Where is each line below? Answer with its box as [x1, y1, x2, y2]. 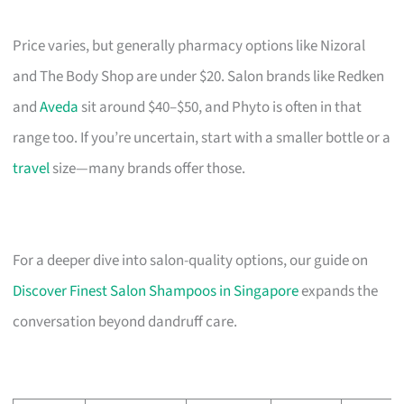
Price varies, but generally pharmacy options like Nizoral [13, 34, 366, 57]
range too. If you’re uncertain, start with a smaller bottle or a [13, 126, 391, 149]
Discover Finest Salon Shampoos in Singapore [13, 280, 299, 302]
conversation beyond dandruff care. [13, 310, 238, 333]
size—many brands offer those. [50, 157, 246, 179]
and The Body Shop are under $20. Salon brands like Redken [13, 65, 385, 87]
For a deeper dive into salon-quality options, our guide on [13, 249, 369, 271]
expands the [298, 280, 379, 302]
